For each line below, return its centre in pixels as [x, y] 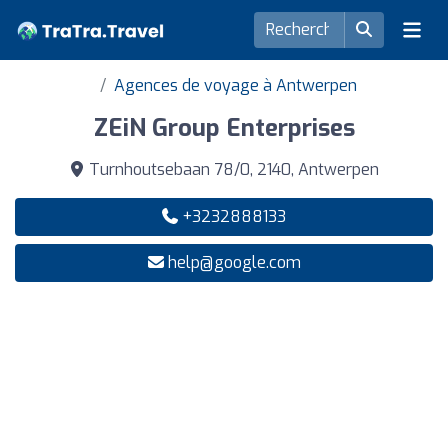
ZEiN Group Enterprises [224, 128]
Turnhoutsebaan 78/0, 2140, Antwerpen [232, 169]
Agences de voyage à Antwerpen [235, 85]
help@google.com [234, 262]
